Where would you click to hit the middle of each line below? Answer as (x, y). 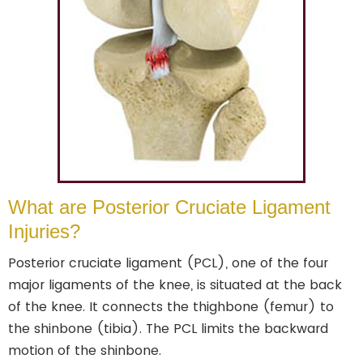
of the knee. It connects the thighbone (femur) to (171, 307)
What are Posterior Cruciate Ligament (169, 207)
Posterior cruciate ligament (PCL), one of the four (168, 263)
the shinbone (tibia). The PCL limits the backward (168, 329)
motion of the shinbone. (85, 350)
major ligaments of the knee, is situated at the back (175, 285)
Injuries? (44, 231)
